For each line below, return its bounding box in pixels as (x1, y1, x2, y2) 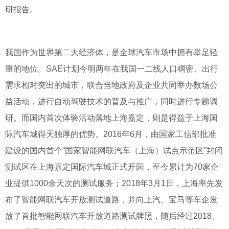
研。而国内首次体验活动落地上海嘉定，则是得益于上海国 (5, 113, 218, 122)
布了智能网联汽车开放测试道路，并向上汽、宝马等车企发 (5, 195, 218, 204)
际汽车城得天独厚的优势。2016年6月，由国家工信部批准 (5, 130, 216, 139)
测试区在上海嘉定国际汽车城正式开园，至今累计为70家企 (5, 163, 219, 171)
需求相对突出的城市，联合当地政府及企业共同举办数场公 (5, 81, 218, 89)
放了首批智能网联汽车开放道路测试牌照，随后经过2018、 (5, 212, 220, 220)
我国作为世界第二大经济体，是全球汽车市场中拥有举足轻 (5, 48, 218, 57)
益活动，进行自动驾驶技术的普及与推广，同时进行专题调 (5, 97, 218, 106)
